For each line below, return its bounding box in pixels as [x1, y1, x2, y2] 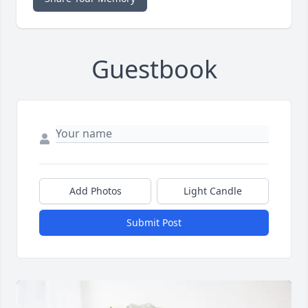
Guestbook [91, 52, 217, 87]
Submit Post [126, 216, 181, 230]
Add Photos [69, 184, 122, 198]
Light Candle [184, 184, 242, 198]
